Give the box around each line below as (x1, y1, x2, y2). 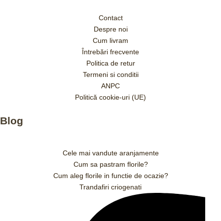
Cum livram (93, 37, 128, 45)
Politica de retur (86, 59, 135, 68)
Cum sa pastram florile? (73, 160, 148, 168)
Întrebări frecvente (82, 48, 139, 56)
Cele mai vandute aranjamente (62, 148, 159, 157)
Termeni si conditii (82, 71, 139, 79)
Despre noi (93, 25, 128, 34)
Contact (98, 14, 123, 22)
